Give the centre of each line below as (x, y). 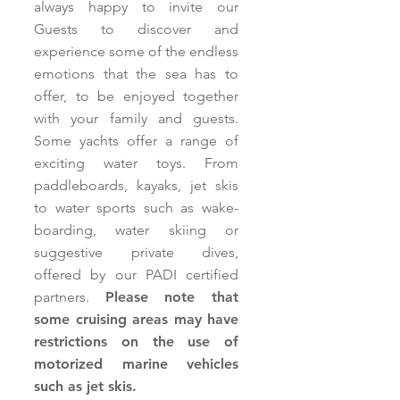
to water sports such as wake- (136, 207)
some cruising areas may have (136, 319)
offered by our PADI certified (136, 274)
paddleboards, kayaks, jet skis (136, 185)
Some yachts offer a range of (136, 140)
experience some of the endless (136, 51)
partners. (70, 296)
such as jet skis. (85, 386)
